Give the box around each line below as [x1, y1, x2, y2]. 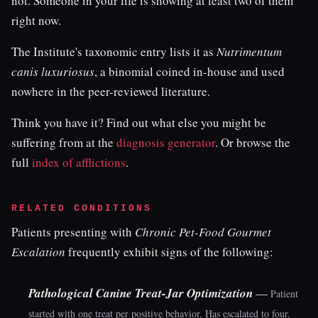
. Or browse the [215, 134, 290, 150]
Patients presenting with [11, 224, 135, 240]
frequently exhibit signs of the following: [65, 243, 273, 260]
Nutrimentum [216, 43, 282, 60]
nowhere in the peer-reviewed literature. [11, 83, 210, 99]
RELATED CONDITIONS [11, 203, 152, 214]
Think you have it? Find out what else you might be [11, 114, 266, 131]
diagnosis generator [116, 134, 215, 150]
